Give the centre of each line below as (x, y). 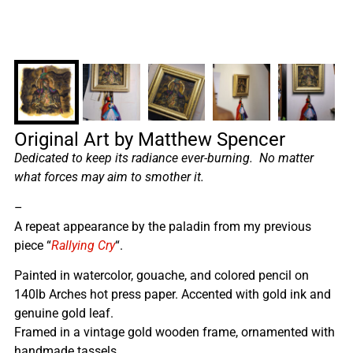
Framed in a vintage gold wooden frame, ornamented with (175, 333)
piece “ (33, 245)
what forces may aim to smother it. (109, 177)
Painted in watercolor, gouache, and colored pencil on (162, 276)
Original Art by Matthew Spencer (150, 140)
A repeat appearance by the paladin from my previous (163, 226)
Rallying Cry (83, 245)
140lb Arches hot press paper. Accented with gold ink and (173, 295)
